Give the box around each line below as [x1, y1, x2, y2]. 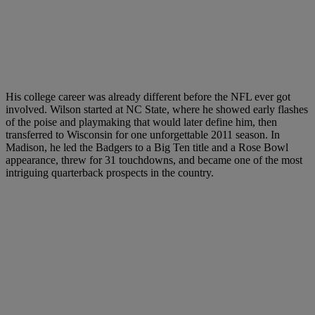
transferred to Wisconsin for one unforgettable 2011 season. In [6, 129, 280, 141]
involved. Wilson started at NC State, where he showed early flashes [6, 103, 308, 116]
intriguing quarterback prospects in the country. [6, 167, 214, 179]
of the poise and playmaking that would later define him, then [6, 116, 277, 129]
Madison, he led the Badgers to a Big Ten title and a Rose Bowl [6, 141, 288, 154]
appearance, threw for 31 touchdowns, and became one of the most [6, 154, 302, 167]
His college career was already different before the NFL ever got [6, 91, 290, 103]
